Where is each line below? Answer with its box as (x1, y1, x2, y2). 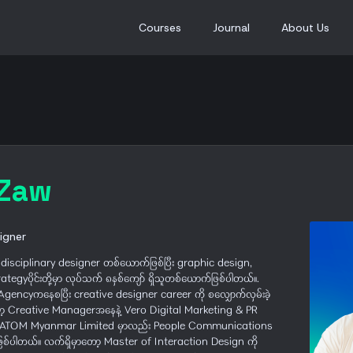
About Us (281, 20, 329, 35)
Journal (213, 20, 250, 35)
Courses (139, 20, 181, 35)
